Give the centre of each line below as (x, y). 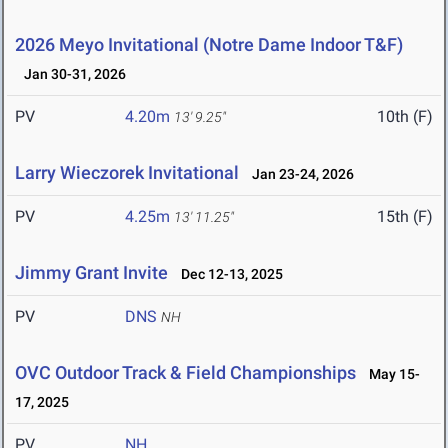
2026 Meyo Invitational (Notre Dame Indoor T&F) (209, 45)
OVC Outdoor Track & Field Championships (185, 373)
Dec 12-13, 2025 (227, 274)
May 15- (390, 374)
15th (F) (405, 217)
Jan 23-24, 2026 (298, 174)
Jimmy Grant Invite (93, 273)
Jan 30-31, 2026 (70, 74)
